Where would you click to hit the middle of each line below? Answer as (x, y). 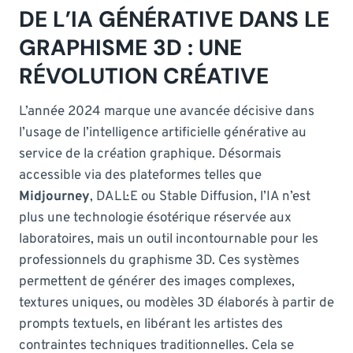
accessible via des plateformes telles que (140, 175)
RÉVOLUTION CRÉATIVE (144, 76)
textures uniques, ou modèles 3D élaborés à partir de (176, 303)
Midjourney (54, 197)
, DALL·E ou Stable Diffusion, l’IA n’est (200, 197)
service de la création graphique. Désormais (150, 154)
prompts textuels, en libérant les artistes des (151, 324)
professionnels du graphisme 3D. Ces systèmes (159, 260)
